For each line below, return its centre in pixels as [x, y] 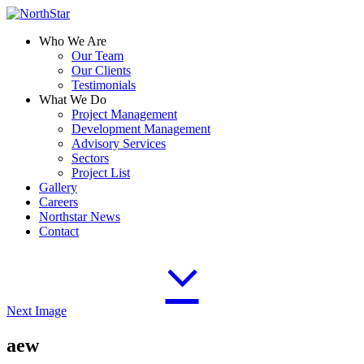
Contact [59, 231]
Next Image [37, 311]
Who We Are [73, 41]
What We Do [73, 100]
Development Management [141, 129]
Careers [58, 202]
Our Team [97, 56]
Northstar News [80, 217]
